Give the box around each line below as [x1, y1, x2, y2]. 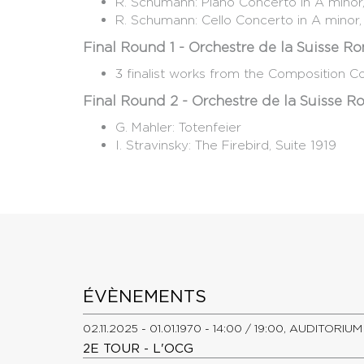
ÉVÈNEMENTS [83, 286, 206, 307]
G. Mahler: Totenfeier [115, 119, 241, 136]
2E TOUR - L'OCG [83, 340, 193, 357]
